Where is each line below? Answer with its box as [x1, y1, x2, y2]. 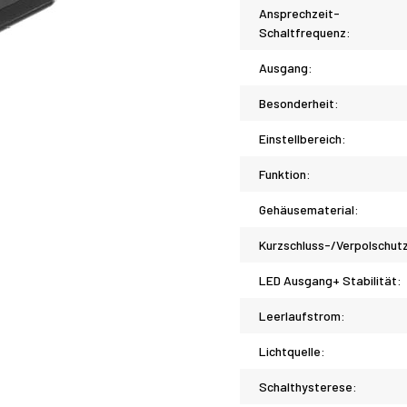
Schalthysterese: [259, 379, 357, 394]
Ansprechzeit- [259, 5, 340, 21]
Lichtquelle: [259, 343, 325, 359]
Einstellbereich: [259, 131, 346, 146]
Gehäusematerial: [259, 202, 359, 217]
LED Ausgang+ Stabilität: [259, 273, 402, 288]
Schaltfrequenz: [259, 25, 351, 40]
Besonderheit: [259, 95, 339, 111]
